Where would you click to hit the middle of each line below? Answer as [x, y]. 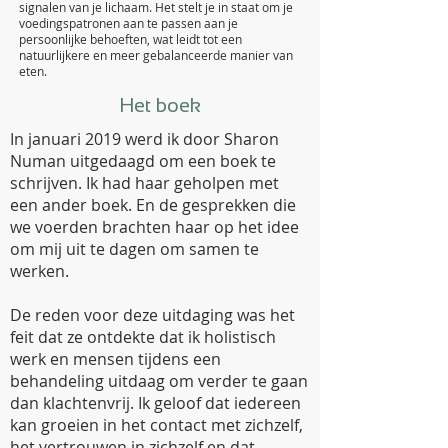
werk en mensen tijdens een [115, 359]
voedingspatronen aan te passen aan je [128, 23]
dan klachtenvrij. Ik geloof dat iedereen [155, 403]
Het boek [160, 105]
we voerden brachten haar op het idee [154, 227]
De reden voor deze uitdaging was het [152, 315]
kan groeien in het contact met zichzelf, [156, 425]
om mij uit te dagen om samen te [134, 249]
